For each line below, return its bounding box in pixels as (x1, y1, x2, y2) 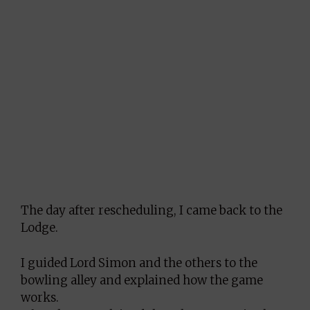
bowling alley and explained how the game (21, 272, 263, 288)
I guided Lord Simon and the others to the (21, 255, 257, 271)
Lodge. (21, 220, 58, 235)
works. (21, 289, 59, 305)
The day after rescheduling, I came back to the (21, 203, 282, 218)
